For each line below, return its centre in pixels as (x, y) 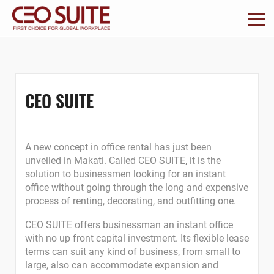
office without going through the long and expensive (137, 187)
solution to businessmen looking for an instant (125, 174)
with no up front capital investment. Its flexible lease (137, 238)
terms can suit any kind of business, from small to (133, 252)
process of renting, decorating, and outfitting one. (131, 201)
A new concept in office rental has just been (118, 147)
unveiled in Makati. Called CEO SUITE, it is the (123, 161)
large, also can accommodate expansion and (122, 265)
